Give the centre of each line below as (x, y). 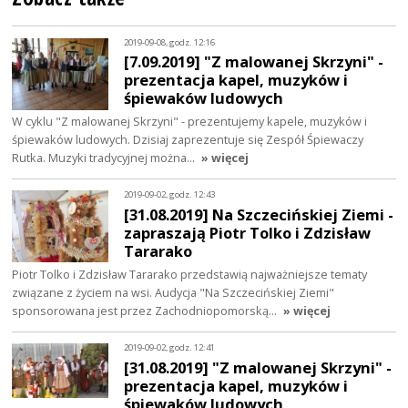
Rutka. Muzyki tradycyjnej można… (105, 158)
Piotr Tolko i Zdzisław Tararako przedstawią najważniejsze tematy (190, 274)
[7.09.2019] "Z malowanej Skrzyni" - (254, 62)
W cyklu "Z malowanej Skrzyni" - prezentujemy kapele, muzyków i (190, 122)
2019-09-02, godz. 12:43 (170, 195)
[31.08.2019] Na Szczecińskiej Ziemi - (259, 215)
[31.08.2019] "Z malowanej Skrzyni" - (258, 367)
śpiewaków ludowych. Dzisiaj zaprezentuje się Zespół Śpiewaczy (188, 140)
